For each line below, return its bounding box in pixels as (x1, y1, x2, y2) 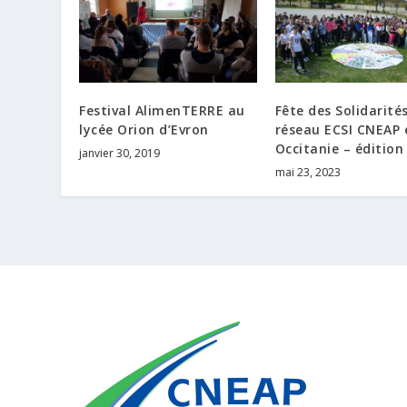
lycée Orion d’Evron (79, 121, 209, 139)
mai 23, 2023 (274, 164, 341, 181)
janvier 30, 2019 (79, 145, 161, 162)
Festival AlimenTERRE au (79, 102, 245, 120)
